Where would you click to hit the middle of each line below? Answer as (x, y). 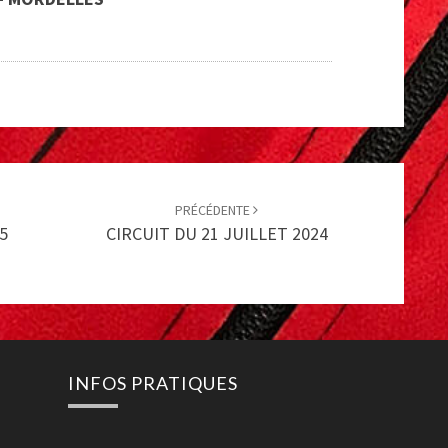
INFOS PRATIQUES (153, 382)
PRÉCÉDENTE (214, 209)
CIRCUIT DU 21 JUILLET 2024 (216, 233)
